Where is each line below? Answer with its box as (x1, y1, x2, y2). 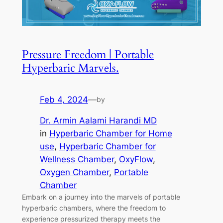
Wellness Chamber (39, 154, 114, 165)
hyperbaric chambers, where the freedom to (21, 204, 166, 213)
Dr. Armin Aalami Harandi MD (39, 115, 157, 126)
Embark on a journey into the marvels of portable (21, 193, 180, 202)
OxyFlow (118, 154, 153, 165)
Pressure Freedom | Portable (21, 47, 154, 63)
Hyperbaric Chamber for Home (49, 128, 172, 139)
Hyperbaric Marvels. (21, 60, 119, 76)
